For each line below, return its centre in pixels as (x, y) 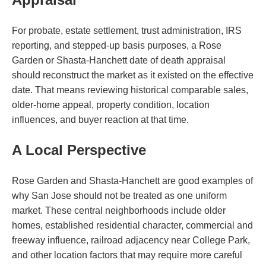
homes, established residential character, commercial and (132, 225)
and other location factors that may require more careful (127, 255)
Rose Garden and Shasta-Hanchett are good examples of (132, 180)
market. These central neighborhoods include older (119, 210)
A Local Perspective (79, 150)
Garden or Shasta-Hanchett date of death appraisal (119, 60)
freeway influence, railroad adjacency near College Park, (131, 240)
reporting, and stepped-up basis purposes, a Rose (117, 45)
